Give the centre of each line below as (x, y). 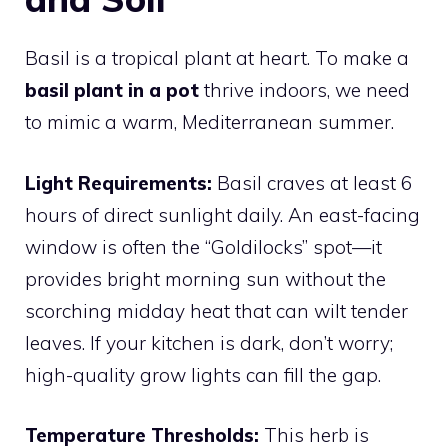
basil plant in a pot (112, 90)
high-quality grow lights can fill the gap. (203, 374)
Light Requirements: (118, 182)
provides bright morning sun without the (205, 278)
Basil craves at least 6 (312, 182)
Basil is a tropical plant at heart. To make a (217, 58)
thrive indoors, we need (304, 90)
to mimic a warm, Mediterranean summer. (209, 122)
